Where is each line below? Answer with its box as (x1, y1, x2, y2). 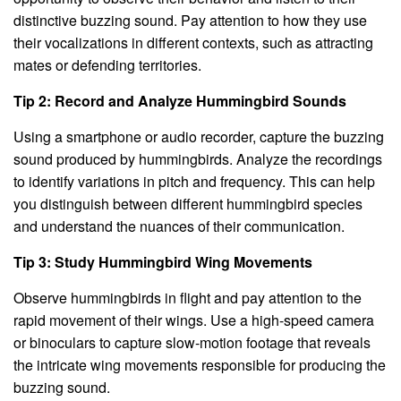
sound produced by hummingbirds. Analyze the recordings (13, 148, 382, 169)
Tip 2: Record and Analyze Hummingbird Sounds (13, 90, 346, 111)
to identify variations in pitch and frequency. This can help (13, 170, 375, 192)
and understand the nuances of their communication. (13, 215, 345, 236)
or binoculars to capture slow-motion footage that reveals (13, 331, 371, 353)
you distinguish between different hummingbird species (13, 192, 363, 214)
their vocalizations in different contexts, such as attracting (13, 31, 373, 53)
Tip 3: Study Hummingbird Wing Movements (13, 251, 312, 272)
